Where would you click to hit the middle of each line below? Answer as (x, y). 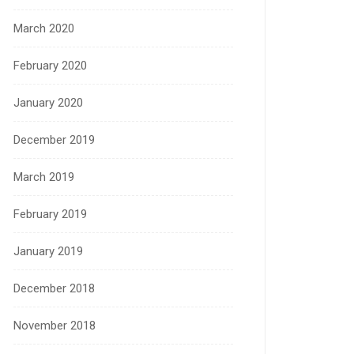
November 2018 (55, 326)
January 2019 (48, 252)
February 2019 (50, 215)
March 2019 (44, 177)
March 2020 (44, 29)
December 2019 (54, 140)
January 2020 (48, 103)
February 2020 (50, 66)
